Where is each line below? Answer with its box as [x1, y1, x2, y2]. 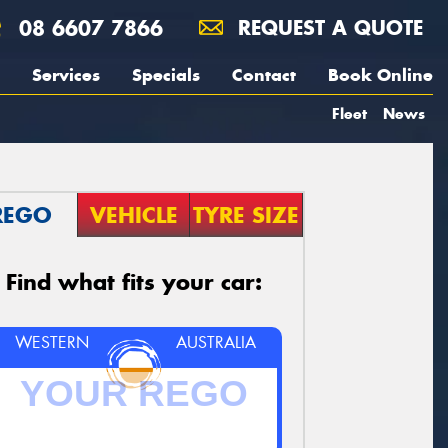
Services [32, 64, 100, 86]
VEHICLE [89, 201, 178, 229]
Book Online [328, 64, 433, 86]
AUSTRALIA [176, 331, 257, 353]
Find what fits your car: [6, 268, 262, 296]
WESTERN [14, 331, 89, 353]
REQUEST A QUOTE [231, 15, 423, 40]
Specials [132, 64, 200, 86]
